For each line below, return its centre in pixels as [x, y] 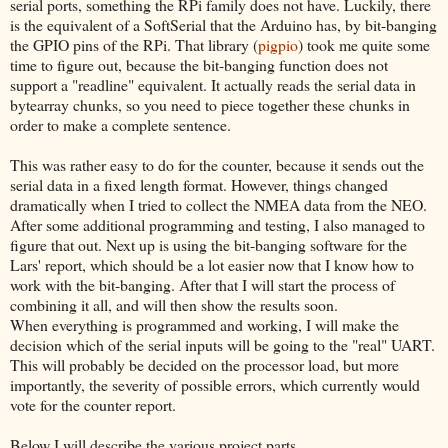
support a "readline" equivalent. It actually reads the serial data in [213, 84]
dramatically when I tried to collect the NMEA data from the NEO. [218, 204]
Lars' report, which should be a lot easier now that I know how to [212, 264]
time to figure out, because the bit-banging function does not [199, 64]
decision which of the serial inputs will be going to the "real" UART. [222, 344]
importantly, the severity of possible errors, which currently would [215, 384]
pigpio [278, 44]
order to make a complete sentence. [123, 124]
